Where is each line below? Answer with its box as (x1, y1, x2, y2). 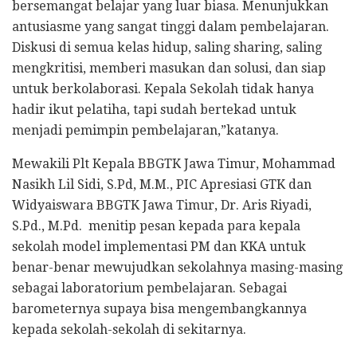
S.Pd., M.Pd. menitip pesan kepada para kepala (12, 218, 300, 233)
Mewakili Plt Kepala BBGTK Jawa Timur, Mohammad (12, 155, 335, 171)
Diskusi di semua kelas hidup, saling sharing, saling (12, 39, 322, 55)
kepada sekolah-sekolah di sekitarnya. (12, 321, 246, 337)
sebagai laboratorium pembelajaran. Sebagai (12, 280, 287, 296)
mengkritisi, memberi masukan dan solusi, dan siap (12, 60, 326, 76)
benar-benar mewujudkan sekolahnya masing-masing (12, 259, 343, 275)
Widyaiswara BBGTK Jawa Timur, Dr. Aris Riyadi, (12, 197, 312, 213)
